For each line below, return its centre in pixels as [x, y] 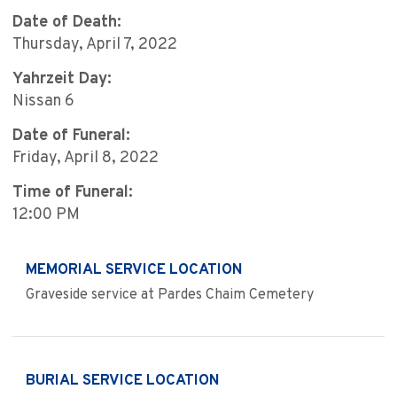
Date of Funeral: [71, 136]
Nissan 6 [43, 102]
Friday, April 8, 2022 [86, 159]
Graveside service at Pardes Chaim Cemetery [170, 296]
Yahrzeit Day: [62, 80]
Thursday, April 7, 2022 [95, 45]
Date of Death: [67, 23]
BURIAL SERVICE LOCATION [123, 381]
